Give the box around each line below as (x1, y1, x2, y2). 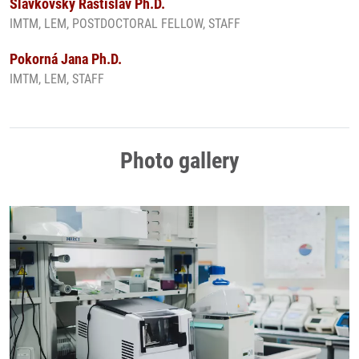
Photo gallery (119, 147, 240, 174)
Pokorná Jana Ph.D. (10, 50, 122, 67)
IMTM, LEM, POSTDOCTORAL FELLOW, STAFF (10, 15, 240, 31)
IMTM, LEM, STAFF (10, 71, 104, 87)
